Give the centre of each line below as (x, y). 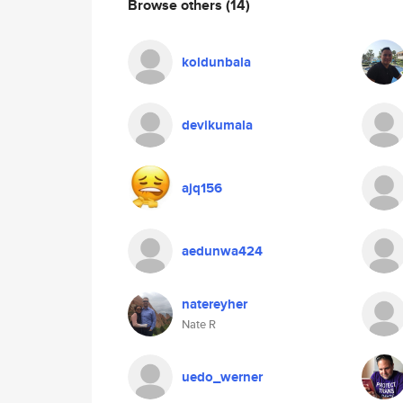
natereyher (215, 304)
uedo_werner (222, 377)
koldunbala (216, 62)
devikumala (217, 125)
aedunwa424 (222, 251)
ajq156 (202, 188)
